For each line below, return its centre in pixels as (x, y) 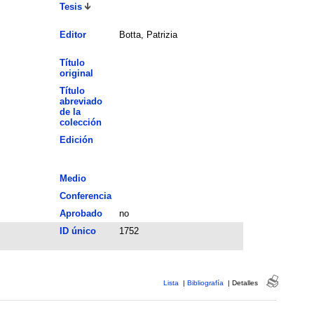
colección (80, 122)
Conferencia (85, 196)
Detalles (245, 282)
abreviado (81, 101)
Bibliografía (205, 282)
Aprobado (81, 213)
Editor (73, 34)
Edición (76, 139)
